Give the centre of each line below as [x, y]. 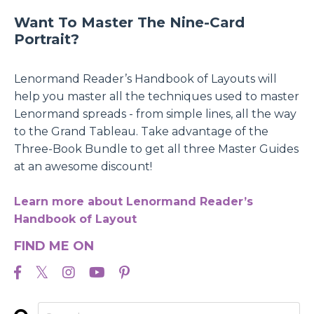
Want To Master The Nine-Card [129, 22]
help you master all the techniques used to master [157, 96]
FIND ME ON [54, 246]
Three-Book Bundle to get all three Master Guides [156, 149]
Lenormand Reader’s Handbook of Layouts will [145, 78]
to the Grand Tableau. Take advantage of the [141, 131]
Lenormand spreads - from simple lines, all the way [155, 114]
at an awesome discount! [83, 166]
